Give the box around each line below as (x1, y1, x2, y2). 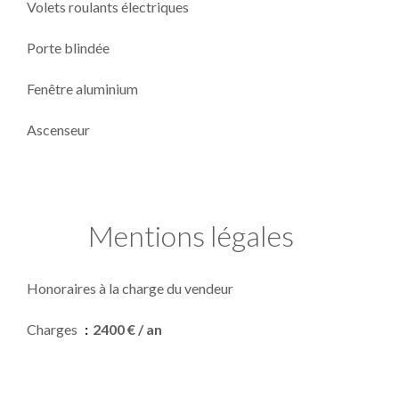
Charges (27, 320, 80, 338)
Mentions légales (87, 217, 294, 253)
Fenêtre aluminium (27, 79, 138, 97)
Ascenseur (27, 120, 90, 138)
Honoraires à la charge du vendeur (27, 279, 233, 297)
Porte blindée (27, 38, 110, 56)
